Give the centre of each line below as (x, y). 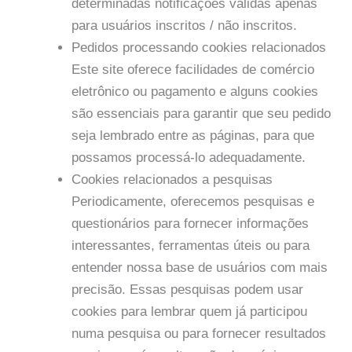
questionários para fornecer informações (190, 224)
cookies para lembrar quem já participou (189, 312)
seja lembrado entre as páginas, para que (193, 136)
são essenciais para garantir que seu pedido (201, 114)
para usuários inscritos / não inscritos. (184, 26)
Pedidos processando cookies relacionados (199, 48)
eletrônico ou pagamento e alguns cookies (195, 92)
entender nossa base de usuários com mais (200, 268)
